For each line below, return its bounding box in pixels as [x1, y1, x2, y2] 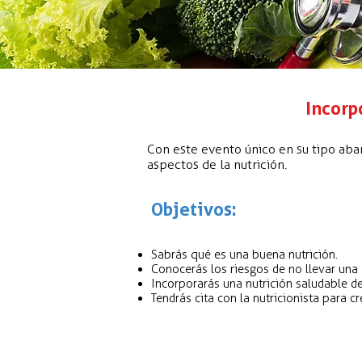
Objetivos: [151, 199, 237, 220]
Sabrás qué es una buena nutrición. [151, 247, 338, 262]
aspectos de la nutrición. [147, 157, 287, 172]
